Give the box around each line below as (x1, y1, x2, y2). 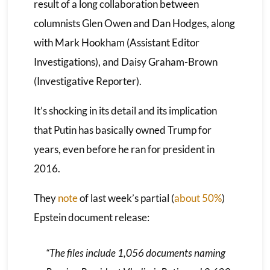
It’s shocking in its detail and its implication (33, 104, 217, 117)
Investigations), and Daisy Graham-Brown (33, 55, 218, 68)
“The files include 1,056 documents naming (45, 246, 225, 259)
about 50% (174, 191, 222, 204)
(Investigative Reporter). (33, 74, 142, 87)
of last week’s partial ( (77, 191, 174, 204)
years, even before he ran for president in (33, 142, 215, 155)
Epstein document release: (33, 210, 149, 224)
